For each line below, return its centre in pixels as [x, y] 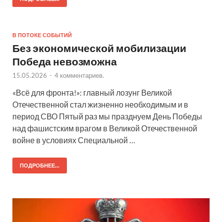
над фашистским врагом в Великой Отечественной [105, 128]
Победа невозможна [65, 61]
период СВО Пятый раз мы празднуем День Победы [107, 116]
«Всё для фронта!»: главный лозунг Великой [92, 93]
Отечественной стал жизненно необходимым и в [100, 105]
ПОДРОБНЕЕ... [40, 166]
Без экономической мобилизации [99, 48]
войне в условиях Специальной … [74, 140]
